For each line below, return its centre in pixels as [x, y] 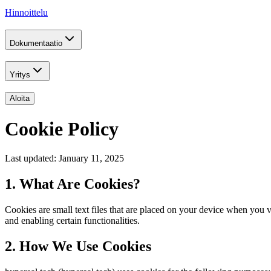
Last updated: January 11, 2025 [64, 158]
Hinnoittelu [26, 13]
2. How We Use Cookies [78, 246]
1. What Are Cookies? [73, 184]
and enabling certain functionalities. [72, 220]
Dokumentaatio [36, 43]
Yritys [20, 74]
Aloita [20, 99]
